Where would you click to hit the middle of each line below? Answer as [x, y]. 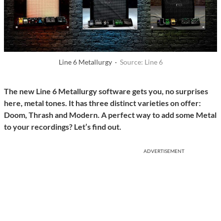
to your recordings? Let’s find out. [63, 127]
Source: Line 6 [141, 62]
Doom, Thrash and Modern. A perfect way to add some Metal [110, 115]
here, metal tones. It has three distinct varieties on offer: [102, 103]
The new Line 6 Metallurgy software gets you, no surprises [106, 91]
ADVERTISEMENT [164, 151]
